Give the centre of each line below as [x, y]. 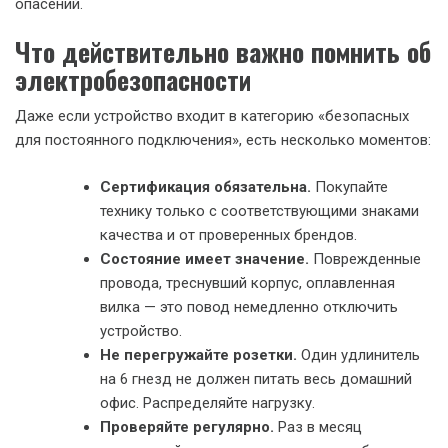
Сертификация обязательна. [205, 186]
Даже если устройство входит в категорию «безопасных [212, 116]
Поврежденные [365, 258]
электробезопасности [133, 79]
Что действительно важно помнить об [223, 51]
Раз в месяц [318, 426]
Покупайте [349, 186]
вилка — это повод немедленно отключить [249, 306]
